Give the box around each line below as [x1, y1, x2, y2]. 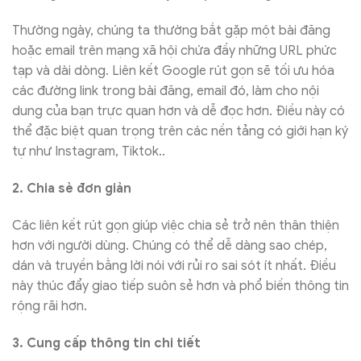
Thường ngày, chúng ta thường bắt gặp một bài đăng [12, 23, 330, 39]
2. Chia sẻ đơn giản [12, 180, 131, 197]
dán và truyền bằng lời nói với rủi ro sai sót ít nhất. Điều [12, 257, 336, 274]
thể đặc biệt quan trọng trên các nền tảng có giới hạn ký [12, 123, 348, 140]
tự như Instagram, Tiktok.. [12, 143, 165, 160]
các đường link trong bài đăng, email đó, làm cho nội [12, 83, 319, 100]
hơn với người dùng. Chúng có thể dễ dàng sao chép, [12, 237, 327, 254]
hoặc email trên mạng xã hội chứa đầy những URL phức [12, 43, 337, 60]
